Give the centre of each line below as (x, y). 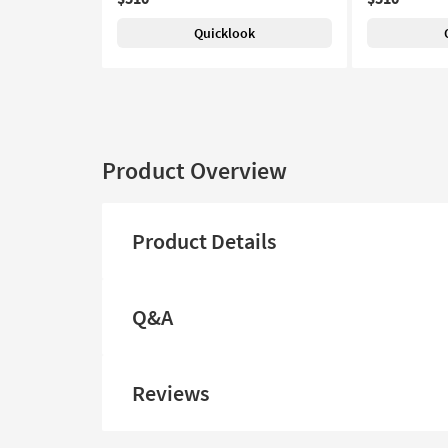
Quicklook (224, 33)
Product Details (204, 241)
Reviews (170, 393)
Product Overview (194, 170)
